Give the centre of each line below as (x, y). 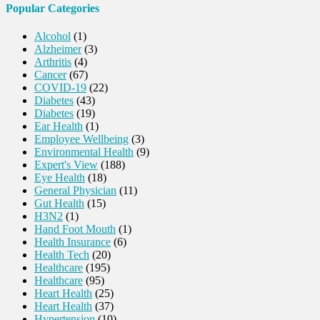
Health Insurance (72, 242)
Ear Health (59, 126)
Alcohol (52, 36)
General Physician (75, 191)
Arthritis (53, 62)
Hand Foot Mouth (75, 229)
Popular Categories (52, 8)
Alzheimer (58, 49)
